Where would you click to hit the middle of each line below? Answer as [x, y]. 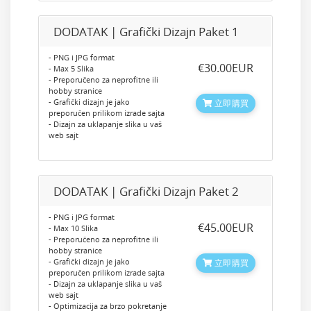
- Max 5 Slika [71, 68]
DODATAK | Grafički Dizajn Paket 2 [146, 191]
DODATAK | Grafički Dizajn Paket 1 [146, 32]
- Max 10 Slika [73, 228]
